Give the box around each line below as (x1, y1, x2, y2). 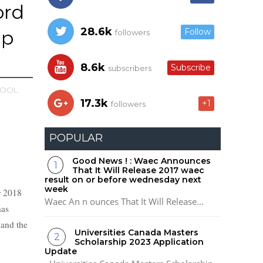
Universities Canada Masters (75, 227, 199, 238)
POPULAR (49, 131, 103, 144)
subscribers (106, 63, 151, 73)
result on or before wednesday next (45, 174, 201, 185)
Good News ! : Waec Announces (72, 155, 211, 166)
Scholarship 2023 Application (75, 237, 204, 248)
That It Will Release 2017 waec (72, 164, 205, 176)
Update (45, 246, 77, 257)
